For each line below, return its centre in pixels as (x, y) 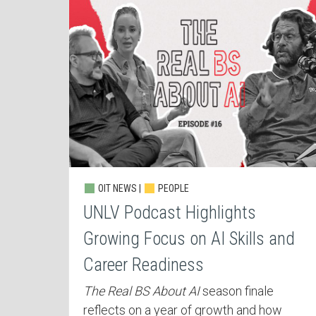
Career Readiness (144, 265)
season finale (238, 291)
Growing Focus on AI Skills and (189, 239)
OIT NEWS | (120, 189)
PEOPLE (172, 189)
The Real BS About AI (143, 291)
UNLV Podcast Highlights (170, 213)
